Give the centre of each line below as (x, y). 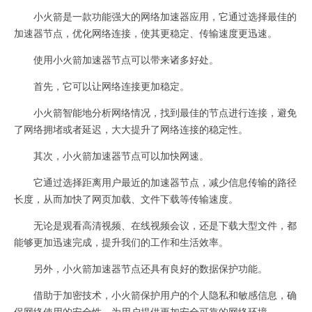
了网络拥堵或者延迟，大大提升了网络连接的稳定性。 (131, 129)
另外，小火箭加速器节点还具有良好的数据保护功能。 (141, 268)
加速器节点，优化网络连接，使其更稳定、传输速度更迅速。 (146, 33)
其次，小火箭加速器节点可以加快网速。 (111, 155)
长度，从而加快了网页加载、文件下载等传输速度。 (126, 198)
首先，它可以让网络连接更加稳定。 (102, 86)
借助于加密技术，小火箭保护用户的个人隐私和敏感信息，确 (155, 295)
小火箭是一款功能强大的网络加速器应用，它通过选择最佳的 (155, 16)
